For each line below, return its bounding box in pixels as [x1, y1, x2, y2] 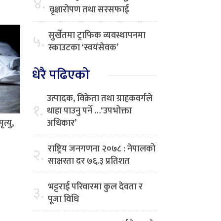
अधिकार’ [47, 116, 76, 131]
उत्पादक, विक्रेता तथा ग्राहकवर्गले [47, 91, 152, 107]
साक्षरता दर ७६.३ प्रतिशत [48, 154, 130, 169]
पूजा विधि [48, 192, 79, 207]
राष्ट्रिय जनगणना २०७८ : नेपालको [48, 142, 155, 157]
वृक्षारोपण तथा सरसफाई [49, 2, 129, 18]
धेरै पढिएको [32, 64, 90, 86]
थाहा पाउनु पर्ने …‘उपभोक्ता [47, 104, 132, 119]
